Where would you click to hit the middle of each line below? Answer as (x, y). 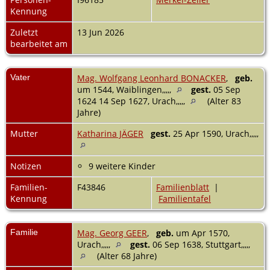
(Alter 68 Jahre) (127, 256)
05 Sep (226, 89)
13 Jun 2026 (102, 32)
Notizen (27, 166)
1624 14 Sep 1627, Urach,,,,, (132, 101)
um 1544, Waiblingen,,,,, (125, 89)
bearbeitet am (39, 43)
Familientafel (185, 198)
